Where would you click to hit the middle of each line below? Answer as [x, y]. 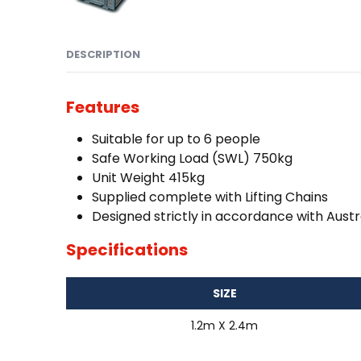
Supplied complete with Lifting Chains [210, 197]
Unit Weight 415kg [148, 177]
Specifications [127, 249]
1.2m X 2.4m [224, 325]
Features [103, 107]
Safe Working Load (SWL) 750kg [192, 158]
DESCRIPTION [103, 54]
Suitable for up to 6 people [176, 139]
